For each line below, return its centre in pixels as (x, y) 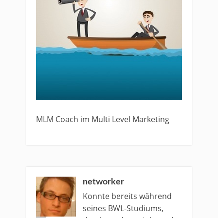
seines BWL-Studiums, (123, 208)
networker (103, 182)
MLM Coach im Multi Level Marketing (103, 119)
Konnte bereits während (127, 196)
